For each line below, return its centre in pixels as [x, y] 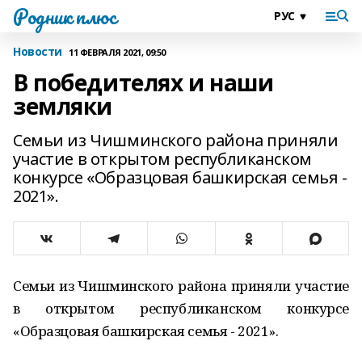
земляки [63, 106]
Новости [38, 51]
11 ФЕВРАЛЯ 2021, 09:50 [117, 52]
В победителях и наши [143, 82]
